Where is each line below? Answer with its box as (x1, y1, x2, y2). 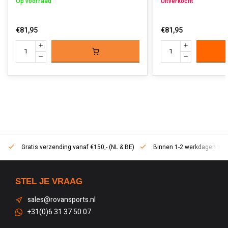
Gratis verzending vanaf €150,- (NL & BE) (20, 143, 134, 152)
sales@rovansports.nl (27, 194, 96, 205)
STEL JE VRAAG (15, 177, 82, 186)
